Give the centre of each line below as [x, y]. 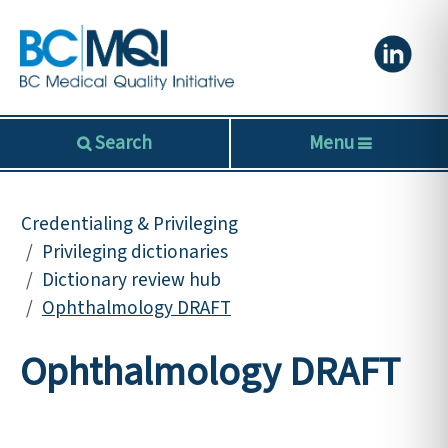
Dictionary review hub [131, 279]
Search [121, 142]
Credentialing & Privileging [129, 223]
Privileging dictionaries [135, 251]
